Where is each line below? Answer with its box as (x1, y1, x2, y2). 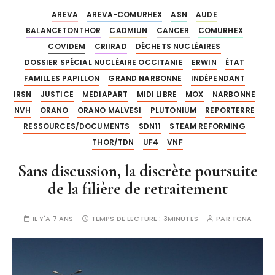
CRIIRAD (94, 41, 127, 52)
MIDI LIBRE (136, 89, 177, 99)
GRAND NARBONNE (108, 73, 182, 83)
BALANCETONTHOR (26, 25, 101, 36)
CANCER (156, 25, 190, 36)
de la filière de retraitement (47, 179, 228, 199)
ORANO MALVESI (77, 105, 142, 115)
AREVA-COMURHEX (87, 9, 163, 20)
